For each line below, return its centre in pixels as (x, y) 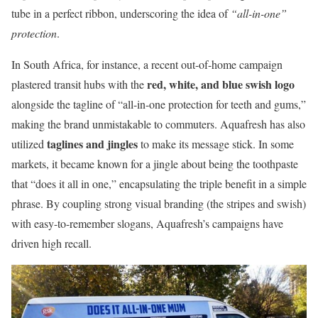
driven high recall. (51, 243)
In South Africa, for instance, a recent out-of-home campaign (147, 65)
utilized (29, 144)
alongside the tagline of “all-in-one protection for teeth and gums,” (159, 104)
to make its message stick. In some (216, 144)
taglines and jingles (92, 144)
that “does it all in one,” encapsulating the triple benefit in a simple (159, 184)
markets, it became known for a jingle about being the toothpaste (155, 164)
